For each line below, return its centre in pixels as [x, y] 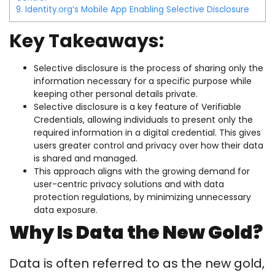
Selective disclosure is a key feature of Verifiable [137, 107]
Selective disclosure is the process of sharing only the [149, 68]
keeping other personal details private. [116, 94]
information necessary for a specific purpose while [143, 81]
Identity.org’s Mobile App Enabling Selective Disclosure [137, 10]
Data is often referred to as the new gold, [137, 264]
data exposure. [66, 210]
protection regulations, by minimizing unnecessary [142, 197]
